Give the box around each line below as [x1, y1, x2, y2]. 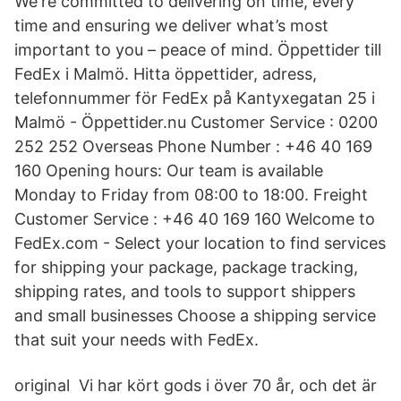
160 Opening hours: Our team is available [14, 161, 323, 180]
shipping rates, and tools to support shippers [14, 282, 355, 301]
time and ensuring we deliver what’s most [14, 16, 328, 35]
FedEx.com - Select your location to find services [14, 234, 386, 252]
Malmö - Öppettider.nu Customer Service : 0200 [14, 113, 378, 132]
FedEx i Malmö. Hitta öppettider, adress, [14, 64, 317, 83]
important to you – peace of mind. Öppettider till [14, 40, 381, 59]
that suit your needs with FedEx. [14, 330, 259, 349]
